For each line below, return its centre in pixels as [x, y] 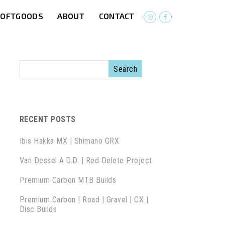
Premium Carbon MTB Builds [68, 180]
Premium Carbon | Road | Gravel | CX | [84, 200]
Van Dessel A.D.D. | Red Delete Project [86, 160]
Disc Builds [38, 209]
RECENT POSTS [47, 119]
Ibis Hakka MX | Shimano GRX [69, 141]
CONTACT [117, 16]
